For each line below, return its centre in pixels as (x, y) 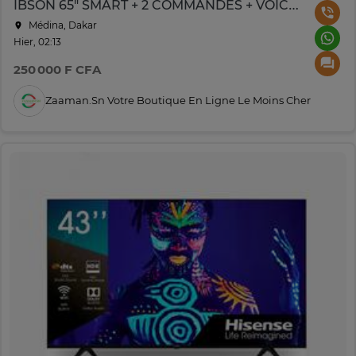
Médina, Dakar (62, 25)
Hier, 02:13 (37, 41)
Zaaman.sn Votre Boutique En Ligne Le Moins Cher (178, 101)
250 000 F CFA (57, 69)
